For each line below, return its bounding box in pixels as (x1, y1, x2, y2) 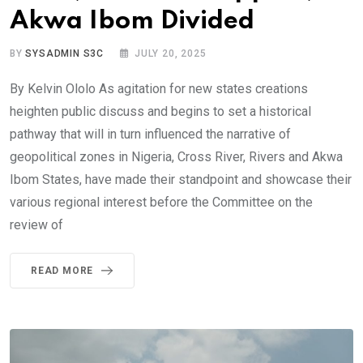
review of (10, 217, 63, 233)
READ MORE (31, 265, 94, 276)
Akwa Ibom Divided (10, 9, 254, 34)
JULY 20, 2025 (135, 48, 207, 59)
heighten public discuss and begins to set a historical (10, 104, 311, 119)
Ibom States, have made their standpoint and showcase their (10, 172, 352, 187)
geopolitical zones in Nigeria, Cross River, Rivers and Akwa (10, 149, 343, 164)
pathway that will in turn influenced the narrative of (10, 126, 291, 142)
